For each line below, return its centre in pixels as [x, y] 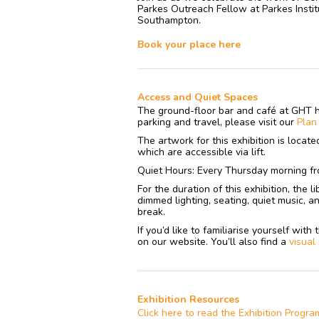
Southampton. [169, 20]
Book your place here [189, 44]
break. [151, 211]
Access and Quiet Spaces [197, 97]
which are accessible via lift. [201, 152]
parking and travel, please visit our [217, 122]
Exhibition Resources [189, 299]
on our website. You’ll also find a [213, 241]
